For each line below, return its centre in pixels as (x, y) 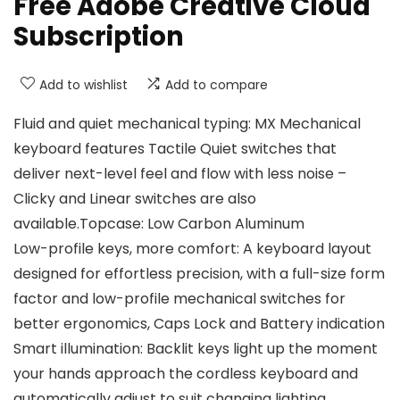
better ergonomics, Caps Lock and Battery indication (199, 324)
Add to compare (217, 85)
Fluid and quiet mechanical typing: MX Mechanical (187, 124)
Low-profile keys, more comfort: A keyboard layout (192, 249)
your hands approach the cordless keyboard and (186, 374)
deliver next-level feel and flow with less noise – (180, 174)
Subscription (99, 37)
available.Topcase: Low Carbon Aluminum (159, 224)
